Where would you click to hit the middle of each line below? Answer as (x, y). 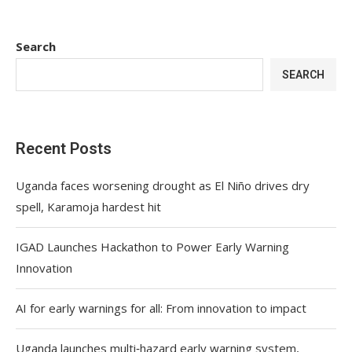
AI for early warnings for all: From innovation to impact (161, 308)
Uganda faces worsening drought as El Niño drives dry (163, 185)
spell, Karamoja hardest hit (88, 207)
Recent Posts (64, 148)
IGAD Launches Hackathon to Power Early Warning (152, 247)
